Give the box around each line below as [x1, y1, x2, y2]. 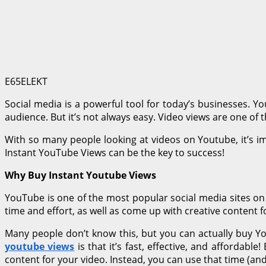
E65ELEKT [5, 74, 47, 88]
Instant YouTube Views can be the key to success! [5, 145, 224, 159]
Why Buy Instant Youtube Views [5, 168, 156, 182]
